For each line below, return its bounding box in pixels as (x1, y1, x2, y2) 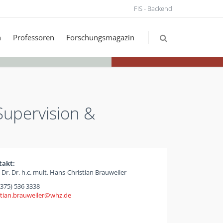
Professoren (13, 32, 54, 42)
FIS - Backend (134, 4, 172, 13)
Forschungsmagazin (66, 32, 134, 42)
